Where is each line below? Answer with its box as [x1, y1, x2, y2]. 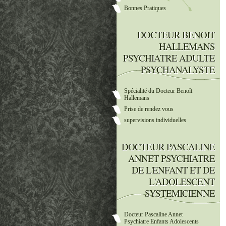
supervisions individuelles [124, 117, 186, 123]
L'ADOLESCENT [149, 175, 215, 188]
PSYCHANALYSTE [141, 63, 215, 76]
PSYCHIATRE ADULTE [123, 51, 215, 64]
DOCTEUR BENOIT [137, 28, 215, 41]
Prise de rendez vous [124, 106, 174, 112]
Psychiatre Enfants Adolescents [124, 218, 199, 224]
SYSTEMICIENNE [145, 187, 215, 199]
